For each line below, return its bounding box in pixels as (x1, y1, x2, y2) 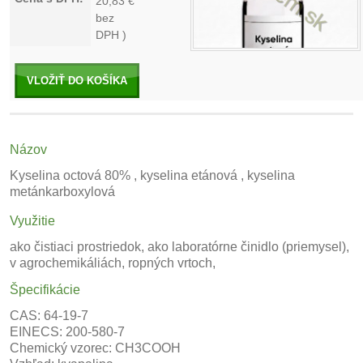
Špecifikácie (10, 283, 80, 297)
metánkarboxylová (10, 185, 115, 199)
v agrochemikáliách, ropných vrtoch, (10, 256, 216, 270)
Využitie (10, 214, 55, 228)
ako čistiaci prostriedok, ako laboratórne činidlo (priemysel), (10, 240, 349, 254)
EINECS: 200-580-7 (10, 325, 125, 339)
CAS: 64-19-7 (10, 309, 88, 322)
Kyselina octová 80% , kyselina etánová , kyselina (10, 169, 295, 182)
